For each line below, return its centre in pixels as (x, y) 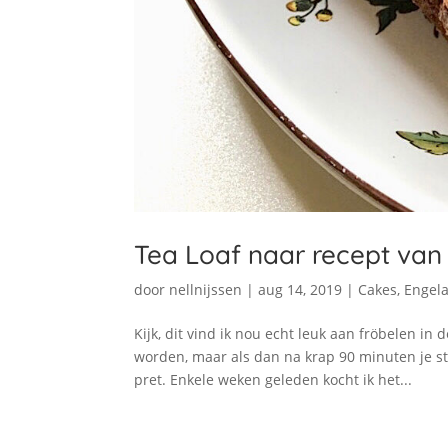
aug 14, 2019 (300, 289)
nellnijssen (206, 289)
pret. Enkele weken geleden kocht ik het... (273, 379)
